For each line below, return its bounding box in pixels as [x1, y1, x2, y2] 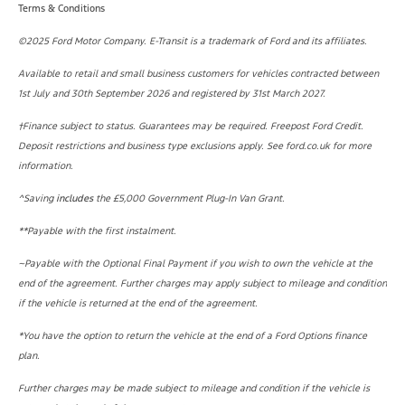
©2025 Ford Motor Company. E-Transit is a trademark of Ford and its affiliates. [18, 35, 367, 48]
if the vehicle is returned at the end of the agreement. [18, 297, 258, 310]
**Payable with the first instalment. [18, 225, 176, 238]
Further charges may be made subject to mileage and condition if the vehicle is [18, 382, 370, 395]
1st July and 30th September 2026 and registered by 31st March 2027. [18, 88, 325, 100]
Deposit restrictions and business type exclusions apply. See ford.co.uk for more [18, 140, 372, 153]
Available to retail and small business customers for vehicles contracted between [18, 68, 379, 80]
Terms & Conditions [18, 3, 105, 15]
